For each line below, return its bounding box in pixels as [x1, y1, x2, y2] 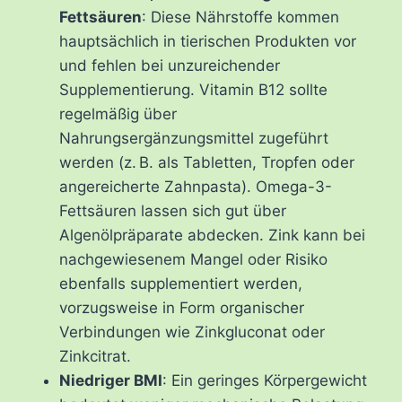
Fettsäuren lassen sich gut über [59, 202, 286, 221]
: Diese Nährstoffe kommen [142, 8, 339, 27]
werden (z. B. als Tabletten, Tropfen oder [59, 153, 354, 172]
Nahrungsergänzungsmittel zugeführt [59, 129, 328, 148]
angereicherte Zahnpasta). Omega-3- [59, 178, 332, 197]
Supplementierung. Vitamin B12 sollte [59, 81, 328, 100]
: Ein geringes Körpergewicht [162, 371, 367, 390]
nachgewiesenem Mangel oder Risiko [59, 250, 328, 269]
